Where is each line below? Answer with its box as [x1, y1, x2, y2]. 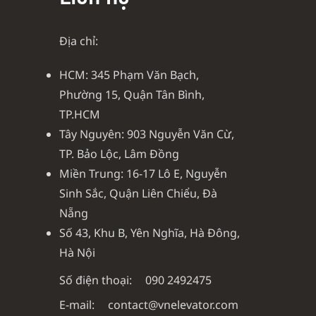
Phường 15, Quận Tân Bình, [59, 87, 205, 102]
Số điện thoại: [59, 272, 132, 288]
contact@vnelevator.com [104, 297, 238, 312]
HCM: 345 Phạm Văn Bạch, [59, 67, 199, 83]
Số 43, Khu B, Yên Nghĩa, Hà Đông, [59, 225, 240, 241]
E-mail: [59, 297, 95, 312]
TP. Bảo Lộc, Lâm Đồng [59, 146, 179, 162]
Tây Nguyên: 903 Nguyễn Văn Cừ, [59, 126, 234, 142]
